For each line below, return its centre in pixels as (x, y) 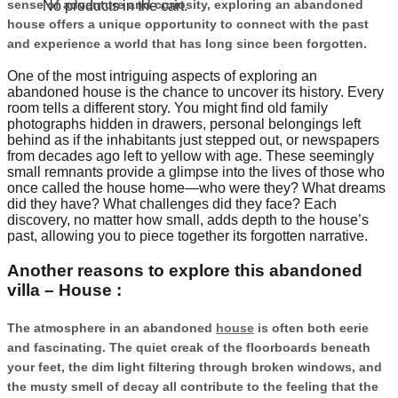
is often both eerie (311, 327)
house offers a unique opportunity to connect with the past (188, 24)
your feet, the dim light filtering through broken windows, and (195, 366)
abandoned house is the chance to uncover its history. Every (195, 92)
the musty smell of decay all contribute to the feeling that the (193, 386)
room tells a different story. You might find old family (167, 108)
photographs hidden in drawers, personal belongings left (184, 124)
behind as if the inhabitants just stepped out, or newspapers (193, 140)
